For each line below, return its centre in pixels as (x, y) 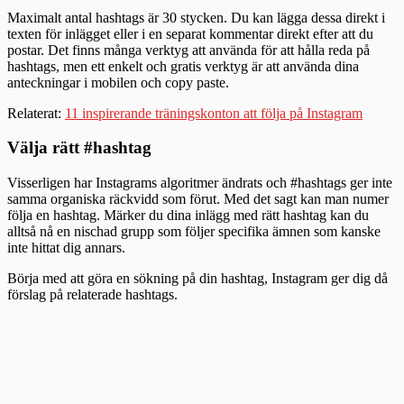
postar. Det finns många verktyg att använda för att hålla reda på (188, 50)
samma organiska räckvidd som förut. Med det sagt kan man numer (198, 199)
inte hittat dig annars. (66, 248)
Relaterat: (36, 113)
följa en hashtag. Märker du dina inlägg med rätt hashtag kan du (188, 216)
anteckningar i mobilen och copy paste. (118, 82)
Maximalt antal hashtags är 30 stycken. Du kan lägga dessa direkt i (196, 17)
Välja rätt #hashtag (79, 148)
